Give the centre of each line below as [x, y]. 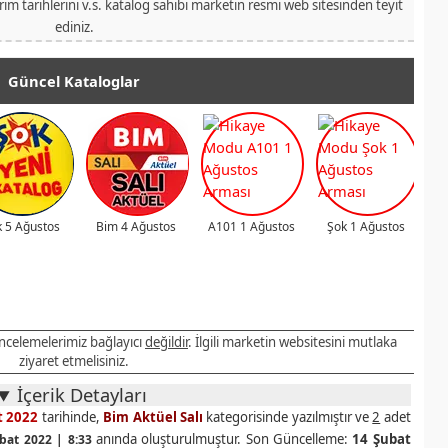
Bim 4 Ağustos [136, 227]
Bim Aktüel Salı [153, 417]
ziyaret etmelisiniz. [74, 361]
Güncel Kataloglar [74, 81]
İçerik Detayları [82, 395]
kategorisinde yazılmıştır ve [287, 417]
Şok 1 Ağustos [366, 227]
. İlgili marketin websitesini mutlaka [292, 342]
